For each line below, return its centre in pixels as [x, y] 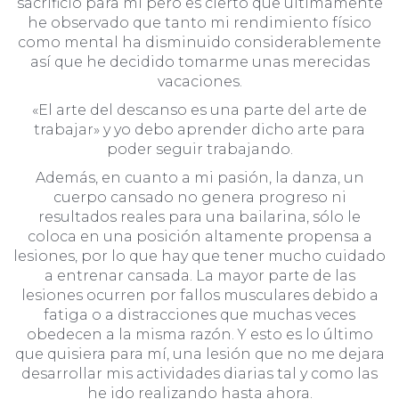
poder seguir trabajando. [199, 149]
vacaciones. [199, 81]
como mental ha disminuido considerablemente [199, 42]
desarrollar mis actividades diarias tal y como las [199, 373]
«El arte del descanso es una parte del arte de [199, 110]
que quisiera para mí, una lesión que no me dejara [199, 354]
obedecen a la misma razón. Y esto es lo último [199, 334]
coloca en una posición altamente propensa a [199, 236]
